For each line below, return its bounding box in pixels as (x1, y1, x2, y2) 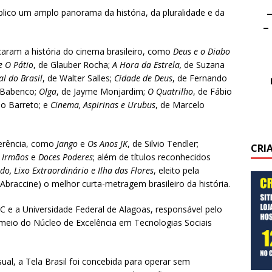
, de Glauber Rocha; (33, 59, 112, 71)
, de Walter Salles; (42, 72, 114, 84)
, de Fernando (172, 72, 227, 84)
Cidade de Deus (114, 72, 172, 84)
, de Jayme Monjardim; (56, 86, 148, 98)
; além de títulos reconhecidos (93, 151, 211, 163)
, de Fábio (193, 86, 232, 98)
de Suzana (182, 59, 225, 71)
